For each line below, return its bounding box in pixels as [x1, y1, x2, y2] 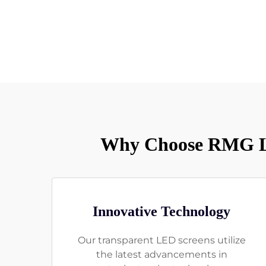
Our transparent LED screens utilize [77, 234, 246, 246]
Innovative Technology [93, 203, 230, 219]
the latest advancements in [96, 248, 227, 260]
